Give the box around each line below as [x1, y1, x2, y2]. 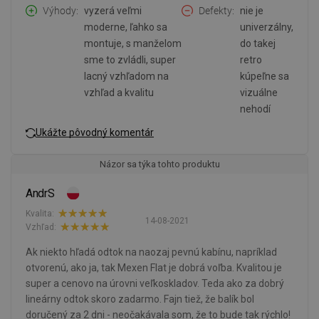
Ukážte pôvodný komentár [36, 126, 154, 138]
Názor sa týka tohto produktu [99, 159, 220, 170]
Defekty [199, 5, 232, 17]
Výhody [43, 5, 76, 17]
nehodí [240, 103, 271, 115]
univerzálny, [240, 21, 293, 33]
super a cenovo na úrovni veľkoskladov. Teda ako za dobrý [26, 278, 284, 290]
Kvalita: [26, 208, 54, 219]
